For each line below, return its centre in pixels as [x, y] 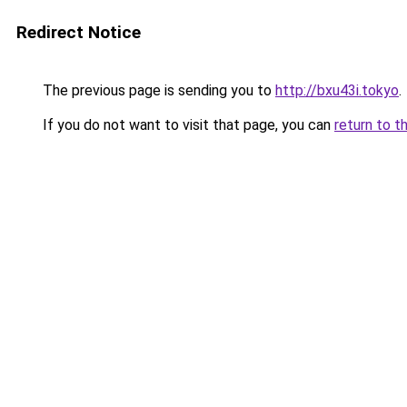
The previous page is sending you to [157, 90]
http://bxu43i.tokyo [337, 90]
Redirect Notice [79, 32]
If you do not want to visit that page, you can [187, 125]
